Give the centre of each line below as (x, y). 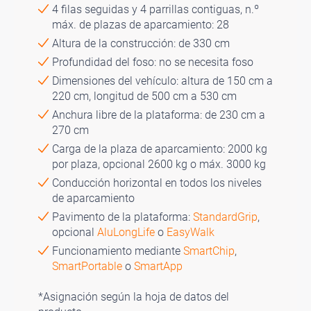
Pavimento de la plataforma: (123, 217)
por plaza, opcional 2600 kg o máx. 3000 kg (159, 165)
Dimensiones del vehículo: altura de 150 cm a (162, 81)
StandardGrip (225, 217)
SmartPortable (89, 267)
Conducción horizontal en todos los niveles (157, 183)
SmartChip (209, 251)
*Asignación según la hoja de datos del (134, 297)
